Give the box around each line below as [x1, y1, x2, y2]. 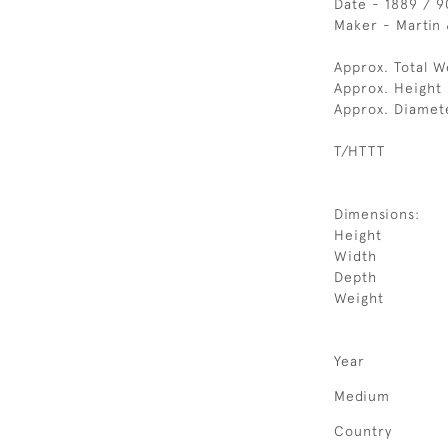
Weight [334, 290, 384, 306]
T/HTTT [334, 143, 385, 159]
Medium [334, 388, 390, 404]
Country [334, 423, 392, 439]
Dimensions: [334, 206, 420, 222]
